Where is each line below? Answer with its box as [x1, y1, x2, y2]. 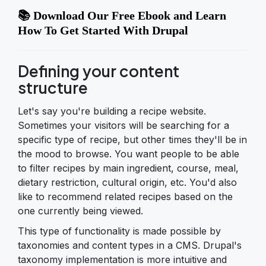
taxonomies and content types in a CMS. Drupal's [18, 239, 242, 251]
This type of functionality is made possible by [18, 224, 221, 237]
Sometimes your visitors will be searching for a [18, 119, 229, 131]
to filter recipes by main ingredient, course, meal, [18, 161, 239, 174]
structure [18, 77, 88, 97]
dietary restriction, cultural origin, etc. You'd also [18, 176, 237, 188]
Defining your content [18, 61, 179, 81]
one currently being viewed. [18, 204, 143, 217]
